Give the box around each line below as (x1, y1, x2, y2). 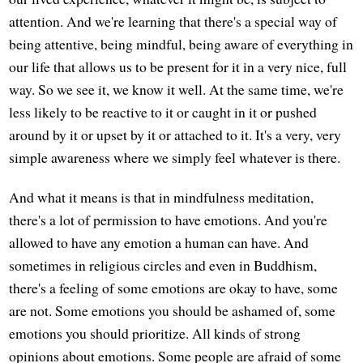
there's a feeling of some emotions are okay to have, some (9, 277, 339, 297)
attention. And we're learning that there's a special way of (9, 11, 338, 31)
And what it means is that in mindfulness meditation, (9, 186, 314, 207)
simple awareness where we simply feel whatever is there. (9, 147, 341, 167)
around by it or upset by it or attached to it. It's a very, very (9, 124, 342, 144)
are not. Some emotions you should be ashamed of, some (9, 300, 336, 320)
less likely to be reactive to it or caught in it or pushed (9, 101, 318, 122)
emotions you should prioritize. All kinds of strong (9, 322, 301, 343)
